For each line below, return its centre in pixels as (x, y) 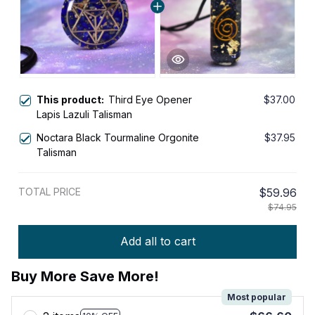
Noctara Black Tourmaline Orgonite (118, 137)
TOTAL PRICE (50, 191)
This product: (72, 99)
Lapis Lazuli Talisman (84, 114)
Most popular (257, 297)
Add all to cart (157, 242)
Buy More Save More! (85, 276)
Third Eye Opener (150, 99)
